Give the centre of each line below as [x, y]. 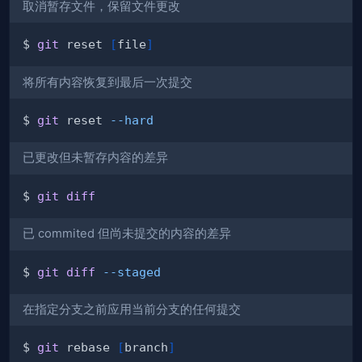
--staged [132, 271]
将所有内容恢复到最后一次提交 [107, 82]
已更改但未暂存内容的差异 [95, 158]
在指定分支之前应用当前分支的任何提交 [132, 309]
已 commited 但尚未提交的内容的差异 [127, 234]
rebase [88, 347]
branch [146, 347]
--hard [132, 120]
